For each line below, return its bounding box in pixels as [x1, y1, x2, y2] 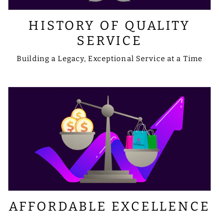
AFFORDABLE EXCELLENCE [9, 199, 210, 215]
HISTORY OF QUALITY [28, 18, 191, 34]
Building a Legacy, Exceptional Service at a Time [17, 54, 202, 64]
